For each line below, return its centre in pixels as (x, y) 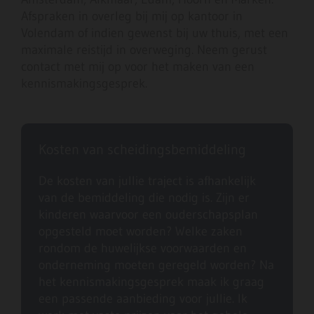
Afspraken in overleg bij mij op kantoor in (132, 16)
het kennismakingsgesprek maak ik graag (151, 282)
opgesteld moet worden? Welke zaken (141, 232)
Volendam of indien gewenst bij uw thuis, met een (155, 33)
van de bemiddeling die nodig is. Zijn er (144, 198)
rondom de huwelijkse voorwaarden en (143, 248)
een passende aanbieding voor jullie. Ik (143, 299)
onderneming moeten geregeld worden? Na (156, 265)
